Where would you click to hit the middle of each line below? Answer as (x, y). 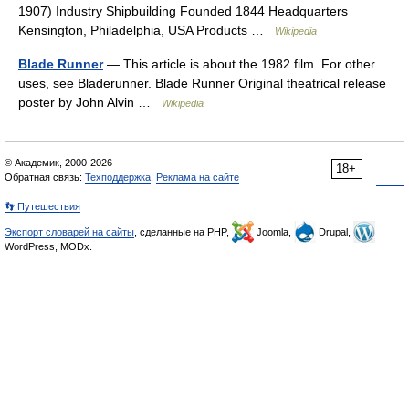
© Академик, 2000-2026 (58, 163)
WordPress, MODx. (48, 246)
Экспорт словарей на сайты (69, 232)
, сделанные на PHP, (183, 232)
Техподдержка (118, 177)
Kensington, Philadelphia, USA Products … (147, 30)
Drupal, (335, 232)
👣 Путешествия (42, 206)
